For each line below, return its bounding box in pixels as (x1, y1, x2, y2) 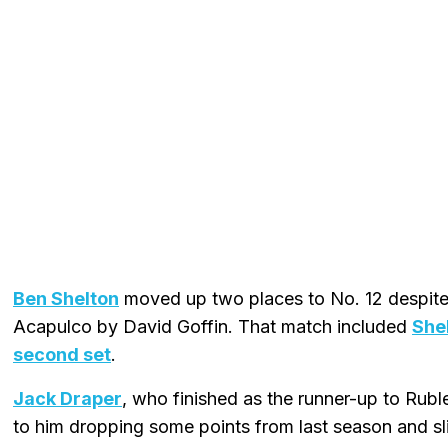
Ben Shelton (13, 287, 119, 309)
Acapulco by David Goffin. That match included (13, 315, 412, 337)
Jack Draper (13, 387, 122, 409)
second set (13, 343, 111, 365)
